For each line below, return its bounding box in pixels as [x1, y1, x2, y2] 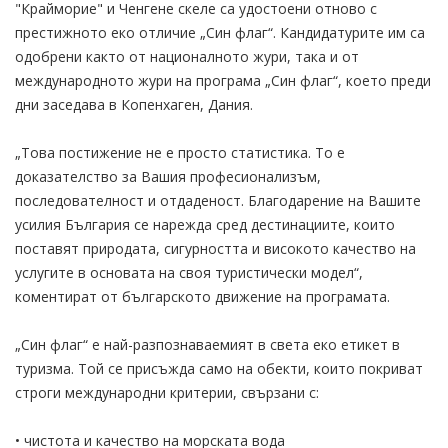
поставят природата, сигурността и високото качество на [15, 238, 416, 258]
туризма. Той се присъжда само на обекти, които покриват [15, 358, 423, 378]
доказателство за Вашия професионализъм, [15, 166, 321, 186]
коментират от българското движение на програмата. [15, 286, 390, 306]
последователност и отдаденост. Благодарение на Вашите [15, 190, 421, 210]
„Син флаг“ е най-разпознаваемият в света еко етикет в [15, 334, 400, 354]
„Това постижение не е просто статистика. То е [15, 142, 345, 162]
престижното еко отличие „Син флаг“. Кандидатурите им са [15, 22, 425, 42]
